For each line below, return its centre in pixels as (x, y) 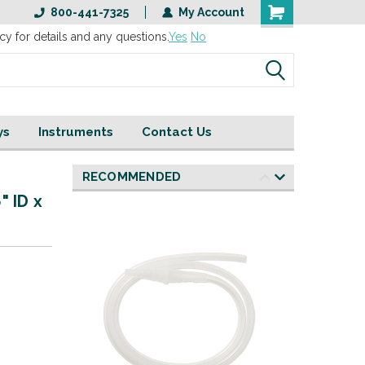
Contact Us (176, 132)
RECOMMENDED (132, 177)
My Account (211, 12)
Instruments (75, 132)
